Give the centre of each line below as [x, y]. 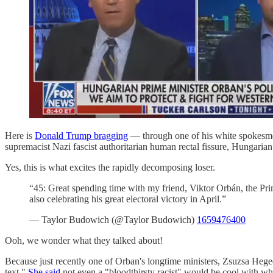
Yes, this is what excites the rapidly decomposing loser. [110, 167]
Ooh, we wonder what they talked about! [84, 240]
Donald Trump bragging [81, 135]
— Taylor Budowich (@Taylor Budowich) [113, 219]
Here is [20, 135]
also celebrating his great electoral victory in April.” [128, 199]
